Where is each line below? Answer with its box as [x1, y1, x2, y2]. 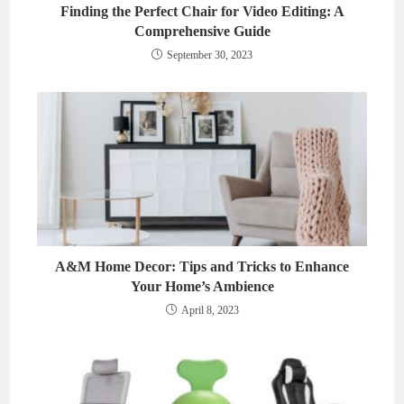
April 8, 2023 [180, 303, 239, 317]
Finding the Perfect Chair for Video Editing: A [60, 4, 344, 20]
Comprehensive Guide [133, 23, 271, 40]
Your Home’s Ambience [130, 278, 274, 294]
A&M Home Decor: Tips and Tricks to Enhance [55, 258, 349, 274]
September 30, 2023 [167, 49, 252, 62]
